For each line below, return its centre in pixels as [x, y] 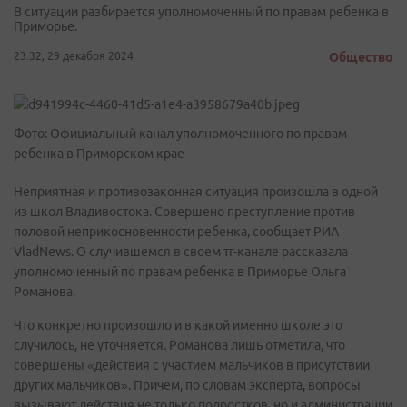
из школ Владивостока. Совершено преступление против [184, 212]
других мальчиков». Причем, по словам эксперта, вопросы [187, 385]
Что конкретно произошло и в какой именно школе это [178, 325]
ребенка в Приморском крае [99, 154]
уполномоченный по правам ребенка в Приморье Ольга [180, 272]
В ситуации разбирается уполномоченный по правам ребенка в [201, 12]
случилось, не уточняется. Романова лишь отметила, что [179, 345]
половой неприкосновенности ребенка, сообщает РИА [176, 232]
